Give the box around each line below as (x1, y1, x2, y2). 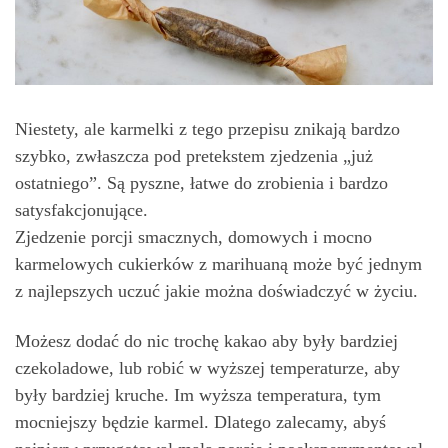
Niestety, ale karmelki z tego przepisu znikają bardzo (15, 119, 400, 140)
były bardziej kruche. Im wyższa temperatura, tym (15, 384, 381, 405)
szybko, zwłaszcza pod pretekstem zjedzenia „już (15, 146, 373, 167)
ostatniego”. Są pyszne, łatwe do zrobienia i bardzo (15, 173, 388, 194)
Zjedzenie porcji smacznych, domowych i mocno (15, 227, 372, 248)
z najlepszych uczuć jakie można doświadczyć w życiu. (15, 281, 418, 302)
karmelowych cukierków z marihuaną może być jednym (15, 254, 422, 275)
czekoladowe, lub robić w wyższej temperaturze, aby (15, 357, 400, 378)
